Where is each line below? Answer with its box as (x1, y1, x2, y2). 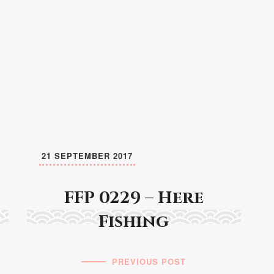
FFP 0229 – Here (64, 186, 204, 209)
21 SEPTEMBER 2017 (41, 149, 133, 161)
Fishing (98, 210, 169, 233)
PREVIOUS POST (112, 255, 187, 267)
